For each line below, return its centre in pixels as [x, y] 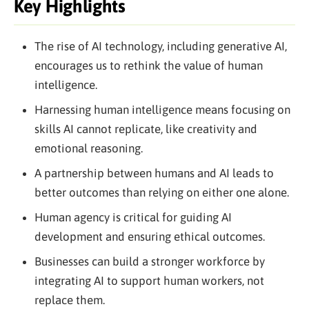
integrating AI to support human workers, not [149, 281]
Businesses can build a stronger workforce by [149, 261]
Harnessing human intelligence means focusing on [162, 110]
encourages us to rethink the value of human [148, 66]
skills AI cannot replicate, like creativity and [146, 129]
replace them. [69, 300]
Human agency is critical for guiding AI [133, 217]
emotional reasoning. [88, 148]
